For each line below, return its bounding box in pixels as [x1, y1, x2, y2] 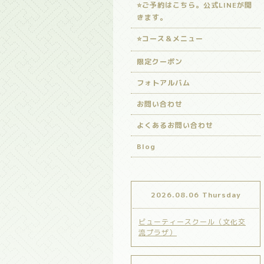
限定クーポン [137, 57, 183, 67]
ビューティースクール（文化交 [138, 217, 246, 227]
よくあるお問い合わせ [137, 120, 213, 130]
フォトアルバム [137, 78, 190, 88]
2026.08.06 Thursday [150, 190, 241, 200]
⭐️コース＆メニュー [137, 34, 203, 44]
